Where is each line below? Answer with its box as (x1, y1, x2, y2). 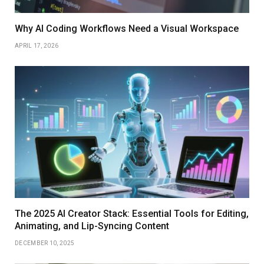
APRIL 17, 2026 (15, 42, 59, 49)
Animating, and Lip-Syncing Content (15, 220, 169, 232)
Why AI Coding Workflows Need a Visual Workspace (15, 22, 239, 34)
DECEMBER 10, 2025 (15, 239, 75, 246)
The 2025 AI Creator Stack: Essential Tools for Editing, (15, 207, 249, 219)
